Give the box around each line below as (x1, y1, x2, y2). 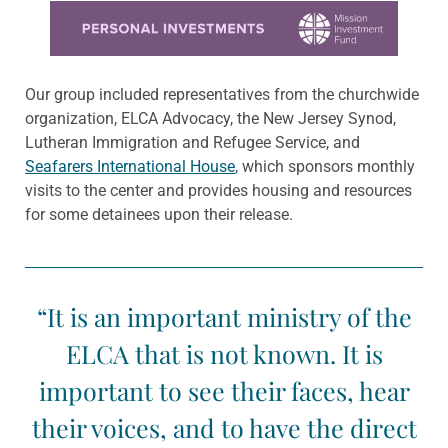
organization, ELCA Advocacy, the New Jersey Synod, (25, 108, 396, 128)
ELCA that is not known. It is (65, 336, 383, 370)
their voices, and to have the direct (31, 410, 417, 444)
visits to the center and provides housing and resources (25, 180, 412, 200)
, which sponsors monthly (235, 156, 415, 176)
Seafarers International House (25, 156, 235, 176)
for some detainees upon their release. (25, 204, 293, 224)
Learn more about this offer (50, 3, 243, 23)
